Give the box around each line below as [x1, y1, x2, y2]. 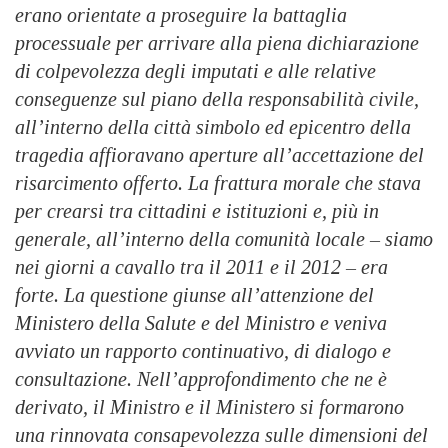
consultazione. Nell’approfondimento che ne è [15, 368, 387, 391]
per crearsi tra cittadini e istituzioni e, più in [15, 200, 379, 223]
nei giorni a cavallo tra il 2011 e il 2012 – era [15, 256, 388, 279]
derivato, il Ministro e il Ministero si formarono [15, 396, 404, 419]
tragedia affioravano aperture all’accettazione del [15, 144, 424, 167]
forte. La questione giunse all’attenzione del [15, 284, 374, 307]
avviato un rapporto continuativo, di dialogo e [15, 340, 391, 363]
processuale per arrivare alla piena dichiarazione [15, 32, 419, 55]
